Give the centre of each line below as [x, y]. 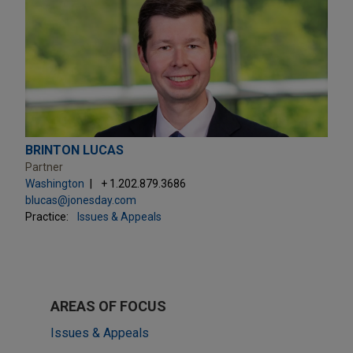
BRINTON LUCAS [74, 150]
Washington [55, 183]
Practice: [47, 216]
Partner [44, 167]
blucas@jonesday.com [81, 200]
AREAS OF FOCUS [108, 306]
